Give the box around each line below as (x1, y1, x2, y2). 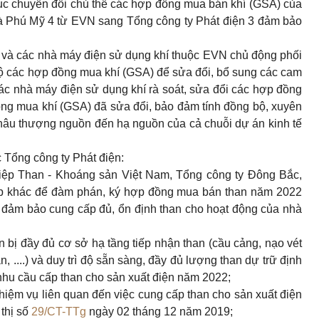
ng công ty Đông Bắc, (189, 169, 303, 181)
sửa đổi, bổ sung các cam (172, 66, 303, 78)
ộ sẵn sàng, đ (86, 254, 155, 266)
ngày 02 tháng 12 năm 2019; (86, 305, 233, 318)
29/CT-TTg (31, 305, 86, 318)
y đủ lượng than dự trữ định (161, 254, 303, 266)
